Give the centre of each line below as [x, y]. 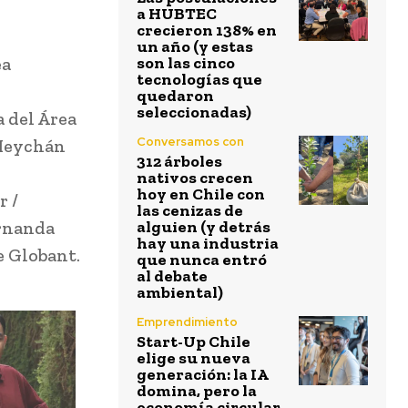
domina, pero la [197, 391]
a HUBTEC [177, 14]
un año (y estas [195, 47]
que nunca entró [202, 260]
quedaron [175, 96]
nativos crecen [195, 178]
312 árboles [179, 162]
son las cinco [186, 63]
